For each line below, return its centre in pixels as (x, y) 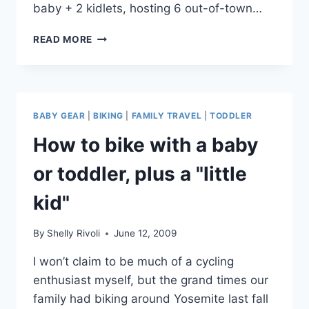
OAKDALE (116, 64)
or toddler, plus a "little (140, 173)
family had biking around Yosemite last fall (151, 299)
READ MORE (63, 39)
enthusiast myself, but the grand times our (151, 280)
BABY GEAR (59, 115)
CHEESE (112, 79)
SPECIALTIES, (126, 108)
